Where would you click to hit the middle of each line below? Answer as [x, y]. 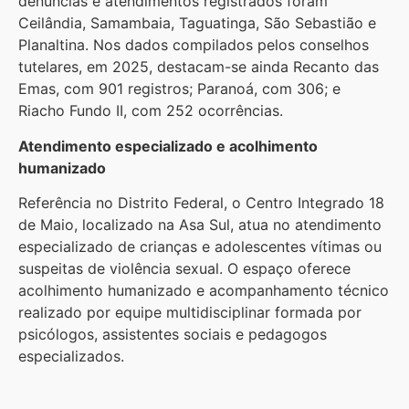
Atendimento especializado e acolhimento [168, 146]
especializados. [73, 357]
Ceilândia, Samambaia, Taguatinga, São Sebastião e [197, 23]
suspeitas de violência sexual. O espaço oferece [184, 269]
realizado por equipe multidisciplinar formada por [190, 313]
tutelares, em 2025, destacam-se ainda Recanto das [199, 67]
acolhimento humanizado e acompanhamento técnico [204, 291]
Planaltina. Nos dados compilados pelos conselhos [194, 45]
